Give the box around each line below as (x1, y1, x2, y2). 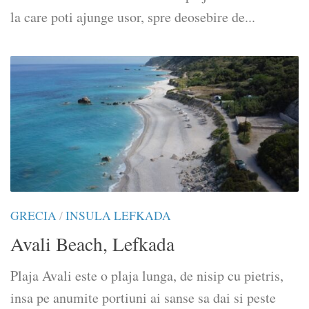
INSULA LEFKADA (66, 208, 171, 224)
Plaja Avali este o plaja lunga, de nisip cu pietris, (10, 266, 283, 286)
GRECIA (10, 208, 57, 224)
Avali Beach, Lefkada (10, 231, 175, 257)
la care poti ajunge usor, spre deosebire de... (10, 8, 255, 27)
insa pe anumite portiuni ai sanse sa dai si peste (10, 288, 276, 308)
